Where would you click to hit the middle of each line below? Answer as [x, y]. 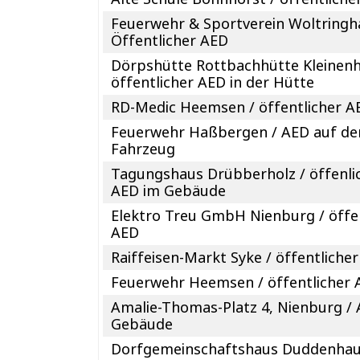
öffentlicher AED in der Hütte [213, 82]
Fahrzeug [143, 148]
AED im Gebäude [169, 190]
